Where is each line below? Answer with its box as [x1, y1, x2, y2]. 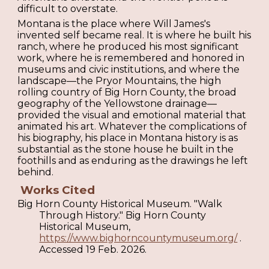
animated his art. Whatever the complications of [17, 121, 247, 133]
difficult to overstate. [17, 2, 118, 14]
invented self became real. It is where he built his [17, 29, 252, 41]
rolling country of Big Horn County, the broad [17, 86, 237, 98]
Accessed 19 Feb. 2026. [39, 244, 147, 256]
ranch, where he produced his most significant [17, 41, 240, 53]
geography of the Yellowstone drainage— [17, 98, 217, 110]
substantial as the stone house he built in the [17, 144, 234, 156]
